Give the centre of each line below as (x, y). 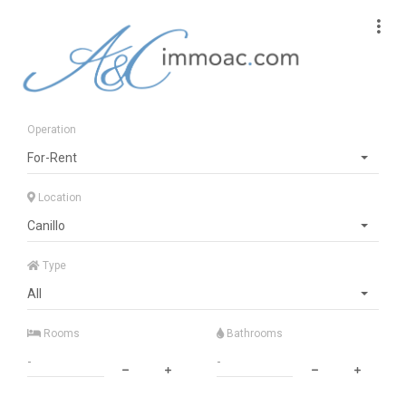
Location (58, 198)
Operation (52, 130)
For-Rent (52, 158)
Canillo (46, 226)
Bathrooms (253, 333)
